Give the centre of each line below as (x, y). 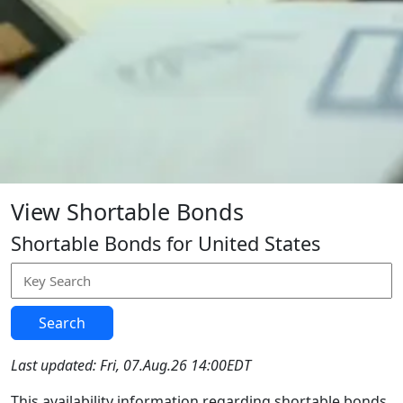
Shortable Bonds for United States (166, 243)
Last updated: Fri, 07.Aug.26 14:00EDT (131, 365)
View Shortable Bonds (127, 211)
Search (62, 323)
